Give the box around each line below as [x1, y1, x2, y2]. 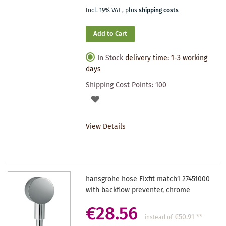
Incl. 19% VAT [86, 5, 123, 15]
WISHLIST [98, 128, 132, 140]
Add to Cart [93, 28, 128, 39]
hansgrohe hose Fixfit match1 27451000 [86, 173, 210, 185]
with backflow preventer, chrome [86, 184, 191, 196]
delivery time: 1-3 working [125, 52, 208, 64]
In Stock [97, 52, 124, 64]
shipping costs [139, 5, 179, 15]
